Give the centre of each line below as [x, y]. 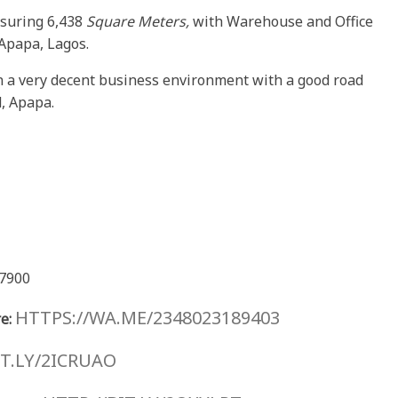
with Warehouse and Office [282, 22]
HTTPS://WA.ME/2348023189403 [148, 318]
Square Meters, [136, 22]
